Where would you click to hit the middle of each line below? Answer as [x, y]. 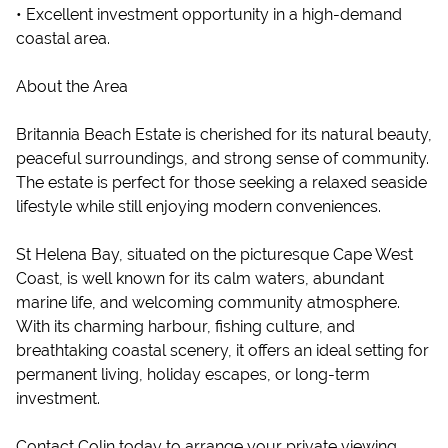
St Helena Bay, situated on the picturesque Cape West [214, 254]
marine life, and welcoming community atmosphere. [208, 302]
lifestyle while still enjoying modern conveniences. [198, 206]
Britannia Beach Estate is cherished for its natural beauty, [224, 134]
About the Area [72, 86]
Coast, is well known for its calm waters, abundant [200, 278]
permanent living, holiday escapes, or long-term [193, 374]
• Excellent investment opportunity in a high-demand [209, 14]
